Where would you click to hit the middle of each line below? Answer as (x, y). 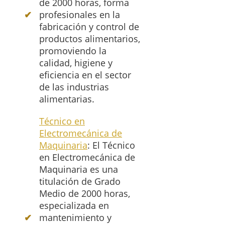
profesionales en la (80, 15)
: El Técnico (111, 145)
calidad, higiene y (76, 63)
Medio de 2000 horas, (85, 194)
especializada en (74, 206)
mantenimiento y (75, 218)
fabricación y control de (89, 27)
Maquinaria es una (79, 170)
